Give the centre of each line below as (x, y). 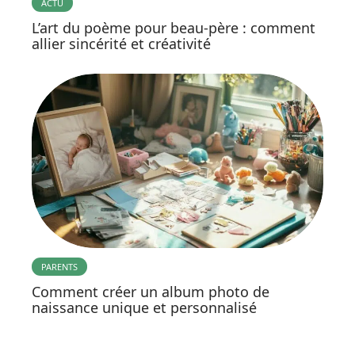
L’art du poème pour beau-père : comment (174, 27)
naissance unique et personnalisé (144, 308)
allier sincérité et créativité (121, 43)
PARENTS (59, 267)
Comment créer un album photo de (151, 292)
